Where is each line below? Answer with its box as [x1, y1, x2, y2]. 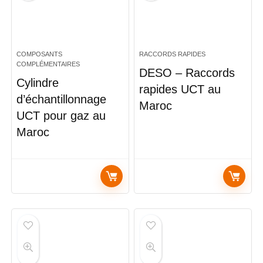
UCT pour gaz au [16, 109, 106, 122]
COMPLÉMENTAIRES [16, 60, 80, 68]
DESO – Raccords [139, 66, 235, 79]
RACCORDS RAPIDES [139, 50, 206, 58]
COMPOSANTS [16, 50, 63, 58]
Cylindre [16, 76, 59, 89]
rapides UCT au [139, 83, 221, 96]
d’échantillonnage [16, 93, 107, 106]
